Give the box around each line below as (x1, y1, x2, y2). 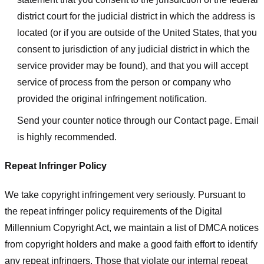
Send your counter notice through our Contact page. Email (16, 115, 259, 126)
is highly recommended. (16, 132, 117, 143)
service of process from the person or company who (16, 77, 231, 87)
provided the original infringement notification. (16, 93, 207, 104)
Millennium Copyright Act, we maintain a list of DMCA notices (5, 222, 259, 233)
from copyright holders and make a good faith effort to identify (5, 239, 258, 249)
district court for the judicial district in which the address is (16, 11, 255, 21)
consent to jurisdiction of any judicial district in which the (16, 44, 250, 54)
